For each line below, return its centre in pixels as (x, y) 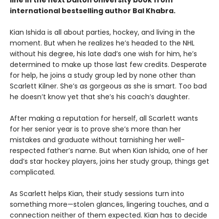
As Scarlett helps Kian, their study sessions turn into (97, 194)
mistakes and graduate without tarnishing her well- (97, 140)
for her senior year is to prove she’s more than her (95, 129)
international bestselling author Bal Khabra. (93, 11)
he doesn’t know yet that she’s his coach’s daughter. (100, 97)
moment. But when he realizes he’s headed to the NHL (102, 43)
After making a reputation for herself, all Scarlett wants (104, 119)
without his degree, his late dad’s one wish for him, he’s (103, 54)
